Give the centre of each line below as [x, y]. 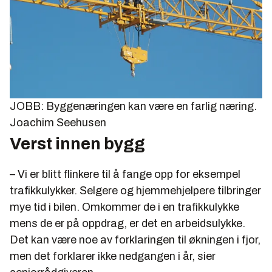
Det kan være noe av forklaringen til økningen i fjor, [135, 240]
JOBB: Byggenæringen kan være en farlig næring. [133, 107]
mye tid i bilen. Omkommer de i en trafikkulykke [124, 207]
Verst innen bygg [77, 144]
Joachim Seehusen [58, 123]
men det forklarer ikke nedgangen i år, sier [113, 257]
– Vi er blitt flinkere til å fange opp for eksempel [125, 175]
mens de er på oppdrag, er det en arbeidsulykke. [127, 224]
